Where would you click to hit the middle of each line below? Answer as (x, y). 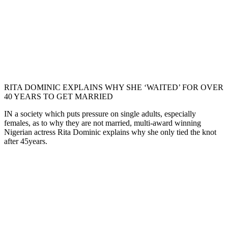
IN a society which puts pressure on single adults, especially (100, 113)
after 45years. (26, 141)
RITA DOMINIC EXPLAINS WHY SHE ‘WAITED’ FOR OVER (114, 87)
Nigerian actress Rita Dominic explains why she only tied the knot (110, 132)
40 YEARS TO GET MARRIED (59, 96)
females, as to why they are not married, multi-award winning (103, 123)
